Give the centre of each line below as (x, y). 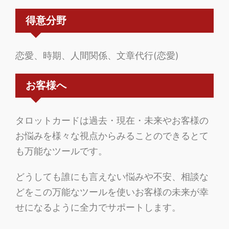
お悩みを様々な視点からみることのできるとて (112, 136)
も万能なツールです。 (61, 151)
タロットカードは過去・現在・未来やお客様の (112, 121)
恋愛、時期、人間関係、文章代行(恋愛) (97, 56)
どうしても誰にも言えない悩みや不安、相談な (112, 177)
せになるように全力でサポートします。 (98, 208)
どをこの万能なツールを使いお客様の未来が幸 (112, 192)
